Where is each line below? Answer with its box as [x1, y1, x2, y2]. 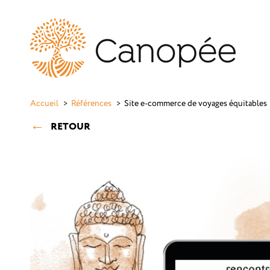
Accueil [30, 98, 58, 110]
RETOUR [51, 120, 90, 134]
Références [71, 98, 111, 110]
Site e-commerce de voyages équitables [124, 98, 267, 110]
